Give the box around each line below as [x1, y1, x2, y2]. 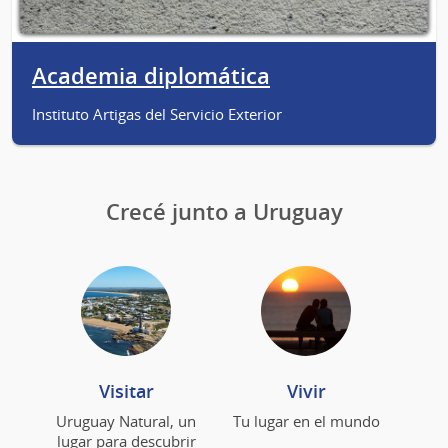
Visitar [98, 378, 154, 403]
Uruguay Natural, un [56, 410, 196, 431]
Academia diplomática [32, 61, 270, 92]
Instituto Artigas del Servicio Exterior [32, 104, 282, 125]
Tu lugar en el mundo [232, 410, 380, 431]
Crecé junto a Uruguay [105, 196, 343, 227]
